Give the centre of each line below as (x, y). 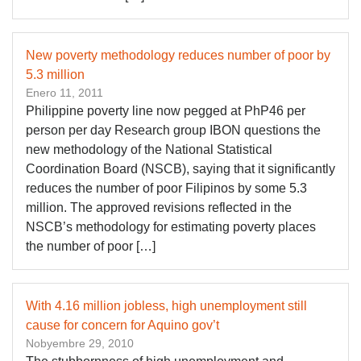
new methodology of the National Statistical (149, 149)
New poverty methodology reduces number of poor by (178, 55)
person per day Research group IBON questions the (173, 130)
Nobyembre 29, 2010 (80, 343)
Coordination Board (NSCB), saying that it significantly (180, 169)
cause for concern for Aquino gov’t (122, 325)
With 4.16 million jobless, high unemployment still (166, 306)
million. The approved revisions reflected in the (159, 207)
